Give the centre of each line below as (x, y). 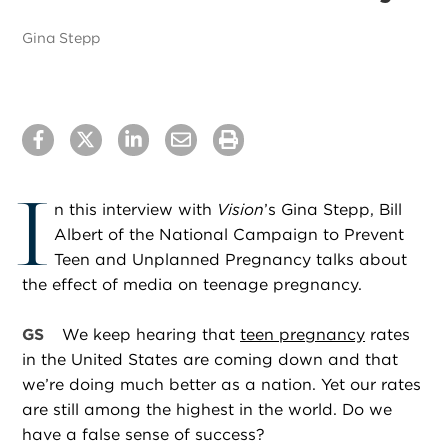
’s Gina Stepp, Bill (332, 210)
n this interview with (135, 210)
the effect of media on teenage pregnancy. (192, 285)
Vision (240, 210)
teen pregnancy (303, 335)
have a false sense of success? (144, 435)
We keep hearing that (151, 335)
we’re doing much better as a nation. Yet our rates (222, 385)
